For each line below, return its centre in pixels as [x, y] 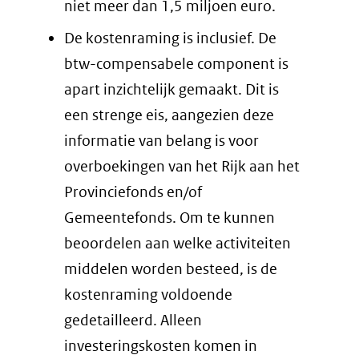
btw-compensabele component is [176, 63]
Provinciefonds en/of [133, 192]
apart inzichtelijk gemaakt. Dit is [171, 89]
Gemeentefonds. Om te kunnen [169, 217]
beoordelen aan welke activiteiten [177, 243]
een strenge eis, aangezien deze [169, 115]
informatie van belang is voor [161, 140]
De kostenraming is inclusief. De [170, 38]
